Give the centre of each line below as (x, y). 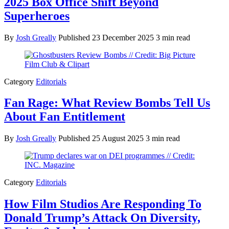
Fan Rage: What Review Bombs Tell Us (107, 103)
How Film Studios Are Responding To (103, 204)
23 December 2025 (124, 37)
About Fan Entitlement (65, 117)
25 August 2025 (119, 139)
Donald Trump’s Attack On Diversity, (102, 218)
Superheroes (37, 16)
